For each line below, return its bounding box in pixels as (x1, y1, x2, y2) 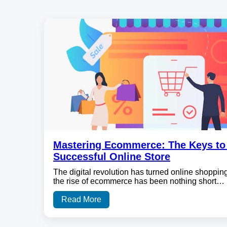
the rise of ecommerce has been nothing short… (53, 177, 224, 186)
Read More (61, 195, 101, 204)
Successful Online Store (53, 151, 170, 163)
